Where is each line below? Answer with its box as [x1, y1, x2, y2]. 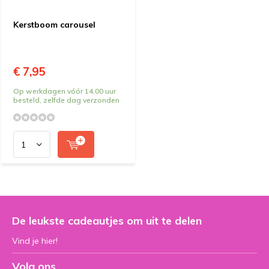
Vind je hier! [12, 235, 58, 246]
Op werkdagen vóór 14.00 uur [13, 86, 116, 95]
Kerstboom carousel [13, 19, 95, 30]
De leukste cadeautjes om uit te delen [12, 214, 202, 228]
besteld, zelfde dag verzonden [13, 95, 119, 104]
